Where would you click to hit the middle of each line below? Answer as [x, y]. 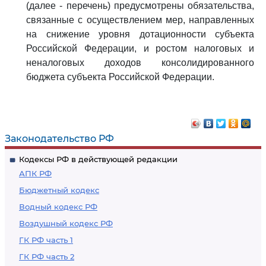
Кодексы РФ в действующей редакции [98, 159]
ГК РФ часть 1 [46, 240]
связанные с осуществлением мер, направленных [140, 20]
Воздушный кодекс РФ [66, 223]
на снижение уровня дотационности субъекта [140, 34]
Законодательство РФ [59, 139]
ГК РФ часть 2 [47, 256]
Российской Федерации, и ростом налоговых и [140, 48]
